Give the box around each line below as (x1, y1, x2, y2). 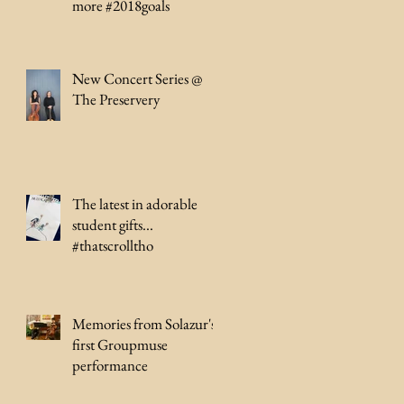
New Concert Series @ (72, 69, 203, 88)
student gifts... (72, 215, 153, 234)
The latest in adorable (72, 194, 197, 214)
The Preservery (72, 89, 160, 109)
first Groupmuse (72, 335, 168, 354)
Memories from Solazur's (72, 314, 216, 334)
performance (72, 355, 148, 375)
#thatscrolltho (72, 235, 153, 255)
